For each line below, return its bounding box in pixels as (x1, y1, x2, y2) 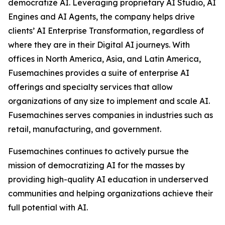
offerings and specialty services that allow (8, 82, 173, 92)
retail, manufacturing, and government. (8, 124, 161, 134)
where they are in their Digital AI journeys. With (8, 40, 190, 50)
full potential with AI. (8, 202, 88, 212)
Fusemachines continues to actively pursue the (8, 146, 189, 156)
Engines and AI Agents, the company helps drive (8, 12, 195, 22)
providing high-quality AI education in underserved (8, 174, 208, 184)
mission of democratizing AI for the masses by (8, 160, 185, 170)
